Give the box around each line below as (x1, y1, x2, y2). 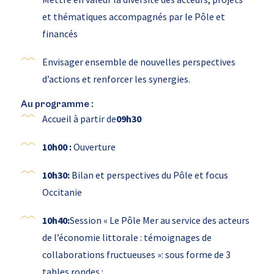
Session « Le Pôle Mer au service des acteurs (69, 214, 250, 227)
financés (42, 28, 78, 40)
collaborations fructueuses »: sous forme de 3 (42, 248, 231, 261)
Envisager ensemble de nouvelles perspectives (42, 56, 235, 68)
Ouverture (71, 141, 116, 154)
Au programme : (20, 98, 94, 110)
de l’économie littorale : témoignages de (42, 231, 212, 244)
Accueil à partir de (42, 113, 116, 125)
